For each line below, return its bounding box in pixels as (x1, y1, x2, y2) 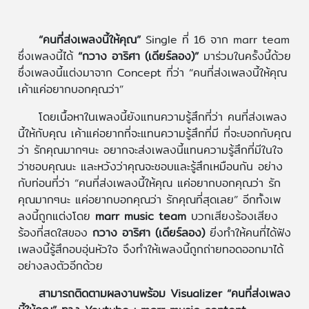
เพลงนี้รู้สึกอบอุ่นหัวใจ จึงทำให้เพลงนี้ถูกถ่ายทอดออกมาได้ (17, 241, 283, 259)
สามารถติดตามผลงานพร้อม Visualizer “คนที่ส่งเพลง (38, 285, 290, 303)
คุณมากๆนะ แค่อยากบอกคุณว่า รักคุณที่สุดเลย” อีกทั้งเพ (17, 191, 281, 209)
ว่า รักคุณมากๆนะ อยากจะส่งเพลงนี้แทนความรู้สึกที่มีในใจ (17, 141, 283, 159)
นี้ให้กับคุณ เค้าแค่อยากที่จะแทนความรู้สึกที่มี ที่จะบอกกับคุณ (17, 125, 291, 143)
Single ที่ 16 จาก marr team (140, 31, 290, 49)
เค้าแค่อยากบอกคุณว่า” (17, 81, 123, 99)
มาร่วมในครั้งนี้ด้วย (203, 48, 291, 66)
